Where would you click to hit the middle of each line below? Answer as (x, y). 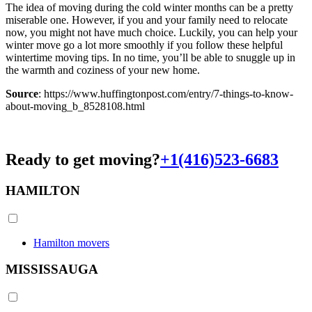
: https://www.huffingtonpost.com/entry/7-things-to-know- (166, 93)
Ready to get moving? (83, 159)
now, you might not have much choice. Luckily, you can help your (151, 32)
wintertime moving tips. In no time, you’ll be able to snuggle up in (150, 57)
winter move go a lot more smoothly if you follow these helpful (144, 45)
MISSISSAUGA (52, 270)
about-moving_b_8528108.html (75, 106)
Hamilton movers (71, 242)
